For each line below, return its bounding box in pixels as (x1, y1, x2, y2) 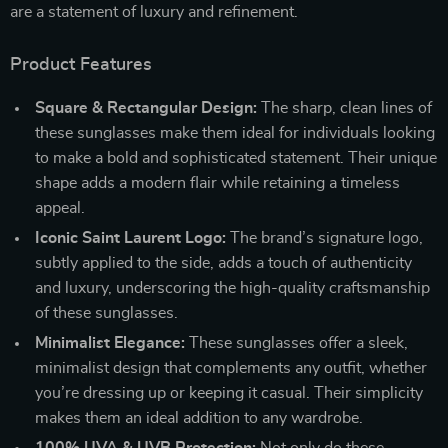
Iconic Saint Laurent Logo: (35, 229, 226, 246)
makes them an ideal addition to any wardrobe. (35, 409, 363, 426)
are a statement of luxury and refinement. (10, 3, 298, 20)
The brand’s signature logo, (226, 229, 423, 246)
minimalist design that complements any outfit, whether (35, 359, 427, 376)
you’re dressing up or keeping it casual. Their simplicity (35, 384, 423, 401)
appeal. (35, 199, 85, 216)
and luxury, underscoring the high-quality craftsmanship (35, 279, 430, 296)
